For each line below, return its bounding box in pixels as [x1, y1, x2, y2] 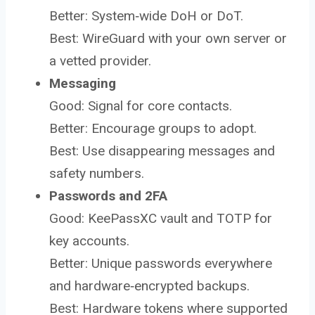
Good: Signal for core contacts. [49, 97, 232, 114]
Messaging [49, 75, 116, 91]
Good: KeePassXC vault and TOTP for [49, 210, 272, 226]
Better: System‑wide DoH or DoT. [49, 7, 243, 24]
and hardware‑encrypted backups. [49, 277, 250, 294]
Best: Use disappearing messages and [49, 142, 275, 159]
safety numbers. [49, 165, 144, 181]
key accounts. [49, 232, 129, 249]
